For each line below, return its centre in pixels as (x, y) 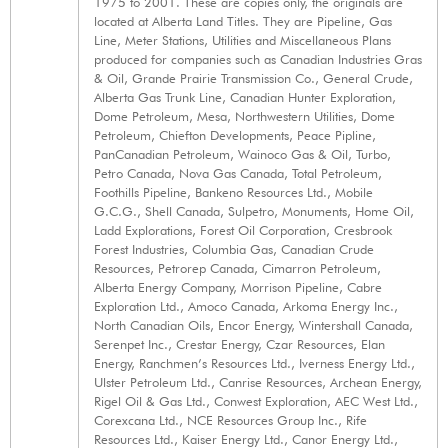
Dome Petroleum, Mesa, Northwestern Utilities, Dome (244, 116)
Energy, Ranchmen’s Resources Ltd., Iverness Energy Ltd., (254, 363)
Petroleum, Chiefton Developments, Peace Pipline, (235, 135)
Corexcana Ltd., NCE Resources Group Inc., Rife (230, 420)
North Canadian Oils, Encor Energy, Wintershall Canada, (253, 325)
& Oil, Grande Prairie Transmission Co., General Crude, (253, 78)
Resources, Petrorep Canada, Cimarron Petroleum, (237, 268)
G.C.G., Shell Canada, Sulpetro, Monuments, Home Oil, (254, 211)
